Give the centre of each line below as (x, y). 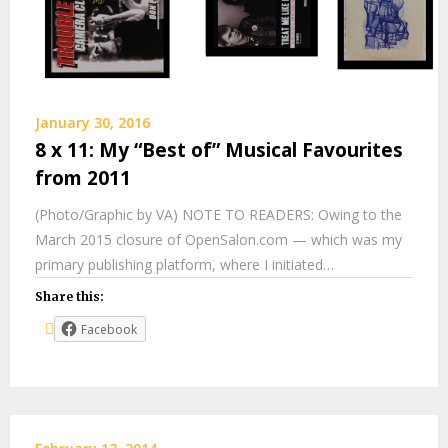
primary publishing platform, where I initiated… (184, 265)
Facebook (109, 330)
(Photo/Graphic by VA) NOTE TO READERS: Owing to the (218, 215)
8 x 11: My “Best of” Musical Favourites (219, 150)
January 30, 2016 (92, 123)
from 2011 (83, 178)
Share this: (69, 297)
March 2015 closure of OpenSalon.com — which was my (218, 240)
